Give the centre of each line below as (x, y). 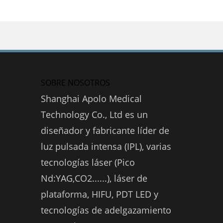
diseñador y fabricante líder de (105, 130)
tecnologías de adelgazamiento (106, 210)
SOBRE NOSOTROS (75, 82)
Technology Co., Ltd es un (94, 114)
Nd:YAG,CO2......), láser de (94, 178)
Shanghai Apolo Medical (91, 98)
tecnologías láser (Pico (88, 162)
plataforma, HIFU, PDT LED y (100, 194)
